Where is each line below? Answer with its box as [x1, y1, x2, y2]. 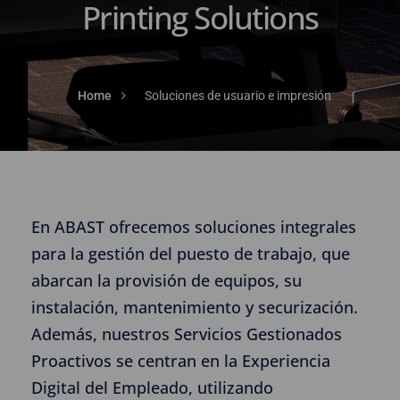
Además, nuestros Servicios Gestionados [31, 323, 342, 345]
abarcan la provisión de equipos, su [31, 270, 302, 291]
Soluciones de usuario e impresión [145, 88, 331, 103]
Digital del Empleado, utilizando [31, 377, 273, 398]
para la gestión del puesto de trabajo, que [31, 243, 350, 264]
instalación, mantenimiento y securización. [31, 296, 358, 318]
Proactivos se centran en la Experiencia [31, 350, 330, 371]
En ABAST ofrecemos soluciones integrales [31, 216, 356, 237]
